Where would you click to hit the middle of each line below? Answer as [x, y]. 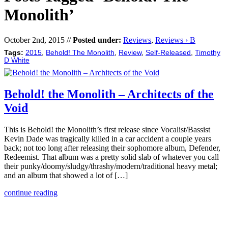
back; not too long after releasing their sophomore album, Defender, [112, 148]
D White [17, 60]
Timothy [208, 52]
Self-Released [168, 52]
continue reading [31, 192]
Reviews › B [175, 40]
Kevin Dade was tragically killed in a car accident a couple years [108, 138]
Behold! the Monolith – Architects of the [109, 94]
